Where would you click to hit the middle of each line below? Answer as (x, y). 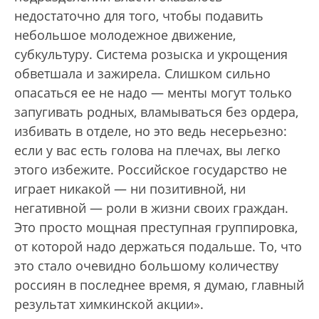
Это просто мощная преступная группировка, (156, 227)
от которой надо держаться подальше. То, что (158, 246)
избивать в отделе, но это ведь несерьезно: (151, 131)
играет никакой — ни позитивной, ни (130, 188)
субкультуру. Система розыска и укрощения (151, 54)
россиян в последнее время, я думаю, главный (159, 284)
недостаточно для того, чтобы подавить (139, 15)
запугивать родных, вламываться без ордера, (156, 111)
